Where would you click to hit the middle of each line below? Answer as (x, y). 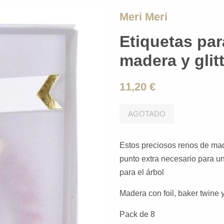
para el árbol (142, 172)
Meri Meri (143, 17)
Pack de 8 (137, 214)
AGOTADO (147, 114)
